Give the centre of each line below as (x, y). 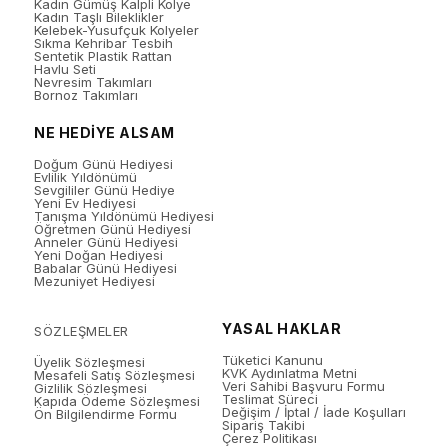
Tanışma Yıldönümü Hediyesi (124, 216)
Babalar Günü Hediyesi (106, 268)
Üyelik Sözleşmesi (90, 362)
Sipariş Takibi (264, 425)
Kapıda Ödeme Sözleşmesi (117, 401)
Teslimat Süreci (270, 399)
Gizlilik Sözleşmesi (91, 388)
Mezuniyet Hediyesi (95, 281)
